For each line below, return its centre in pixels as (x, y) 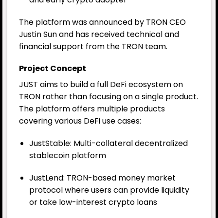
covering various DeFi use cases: (80, 121)
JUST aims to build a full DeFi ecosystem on (101, 85)
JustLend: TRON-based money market (102, 178)
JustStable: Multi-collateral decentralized (108, 144)
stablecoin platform (67, 156)
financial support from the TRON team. (93, 46)
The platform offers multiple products (92, 109)
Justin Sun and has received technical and (99, 34)
